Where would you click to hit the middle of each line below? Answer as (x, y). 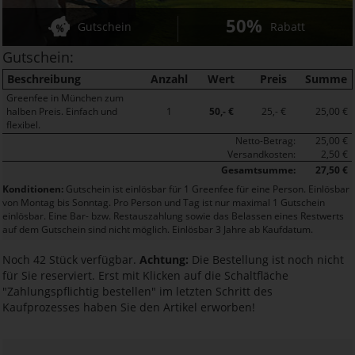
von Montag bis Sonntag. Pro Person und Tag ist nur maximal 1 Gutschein (164, 202)
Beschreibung (44, 78)
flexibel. (23, 124)
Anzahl (169, 78)
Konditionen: (33, 189)
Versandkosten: (261, 154)
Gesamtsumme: (258, 170)
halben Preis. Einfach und (62, 111)
